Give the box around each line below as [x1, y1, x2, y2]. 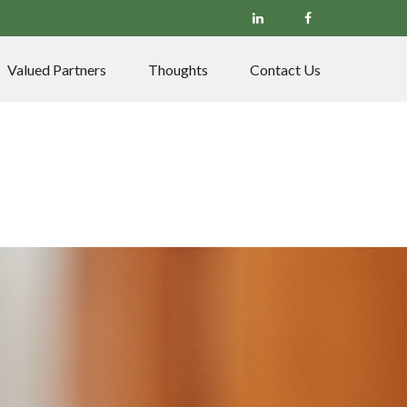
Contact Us [250, 60, 321, 78]
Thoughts [148, 60, 208, 78]
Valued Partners [7, 60, 106, 78]
